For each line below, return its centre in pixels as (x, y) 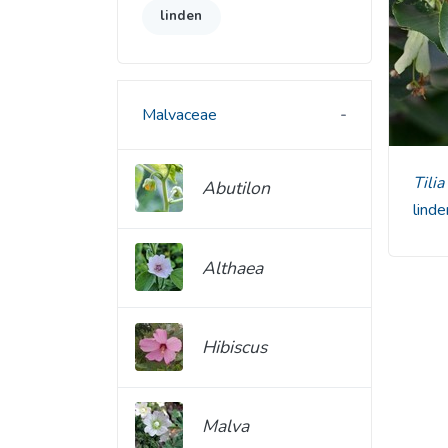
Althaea (232, 267)
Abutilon (236, 188)
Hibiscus (234, 347)
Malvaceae (179, 114)
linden (181, 16)
